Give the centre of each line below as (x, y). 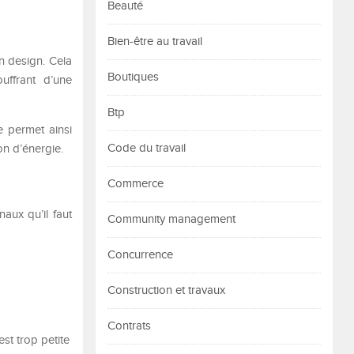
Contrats (129, 326)
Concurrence (140, 255)
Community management (171, 219)
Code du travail (147, 148)
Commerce (136, 184)
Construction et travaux (166, 290)
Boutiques (133, 77)
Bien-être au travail (155, 41)
